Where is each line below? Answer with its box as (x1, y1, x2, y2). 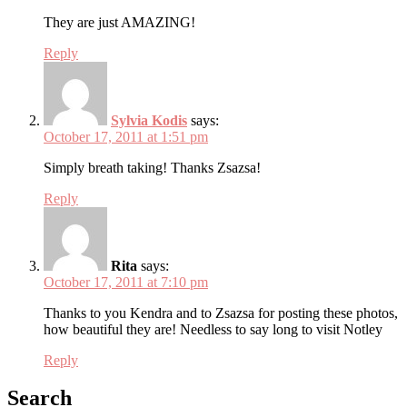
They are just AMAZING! (44, 14, 195, 30)
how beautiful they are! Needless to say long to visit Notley (44, 321, 382, 337)
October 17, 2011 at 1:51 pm (44, 128, 208, 144)
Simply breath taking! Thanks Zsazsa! (44, 159, 261, 175)
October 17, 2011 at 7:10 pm (44, 273, 208, 290)
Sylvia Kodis (111, 112, 187, 128)
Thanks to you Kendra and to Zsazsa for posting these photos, (44, 304, 398, 321)
